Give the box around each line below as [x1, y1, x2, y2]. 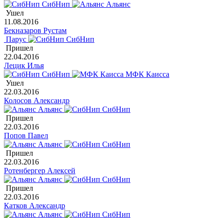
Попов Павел [4, 131, 48, 140]
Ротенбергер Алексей [4, 166, 75, 175]
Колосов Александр [4, 96, 70, 105]
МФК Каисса [124, 70, 169, 79]
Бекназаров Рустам [4, 26, 67, 35]
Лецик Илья [4, 61, 44, 70]
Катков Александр [4, 201, 65, 210]
